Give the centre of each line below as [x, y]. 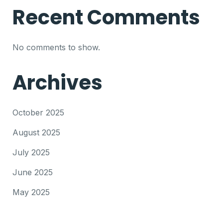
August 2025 [36, 132]
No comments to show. [56, 47]
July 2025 [31, 152]
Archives [57, 82]
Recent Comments [106, 17]
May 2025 [31, 192]
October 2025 [38, 112]
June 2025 [33, 172]
